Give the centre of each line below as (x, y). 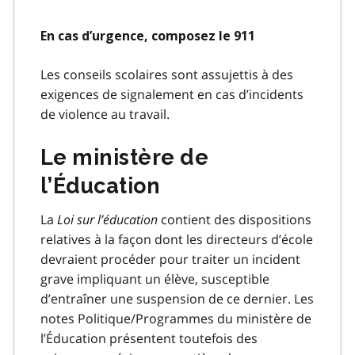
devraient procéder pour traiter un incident (170, 259)
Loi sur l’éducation (107, 219)
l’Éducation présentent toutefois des (149, 338)
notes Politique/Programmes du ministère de (176, 318)
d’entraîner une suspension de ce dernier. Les (177, 298)
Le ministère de (125, 157)
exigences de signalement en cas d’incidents (172, 94)
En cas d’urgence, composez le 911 (148, 36)
